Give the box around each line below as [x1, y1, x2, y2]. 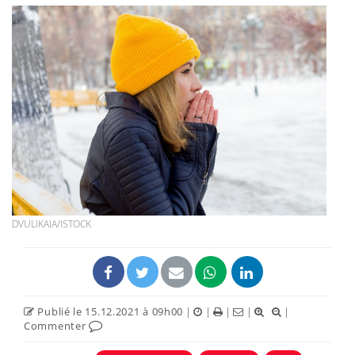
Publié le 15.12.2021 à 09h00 [34, 303, 184, 319]
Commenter [24, 318, 89, 333]
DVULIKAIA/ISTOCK [12, 216, 91, 231]
